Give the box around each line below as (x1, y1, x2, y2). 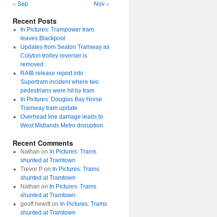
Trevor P (20, 166, 43, 172)
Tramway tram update (20, 105, 77, 111)
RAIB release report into (20, 70, 83, 77)
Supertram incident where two (20, 78, 99, 85)
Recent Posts (13, 16, 57, 26)
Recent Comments (13, 138, 73, 148)
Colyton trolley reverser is (20, 52, 87, 59)
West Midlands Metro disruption (20, 122, 103, 129)
